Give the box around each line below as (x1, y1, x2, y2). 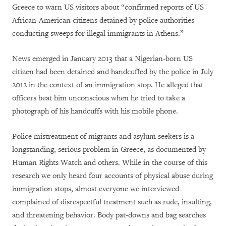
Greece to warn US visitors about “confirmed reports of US (12, 3, 204, 13)
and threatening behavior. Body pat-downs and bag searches (12, 210, 206, 220)
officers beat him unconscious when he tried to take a (12, 93, 185, 103)
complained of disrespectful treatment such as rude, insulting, (12, 197, 212, 207)
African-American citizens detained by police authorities (12, 16, 194, 26)
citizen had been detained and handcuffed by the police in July (12, 67, 213, 77)
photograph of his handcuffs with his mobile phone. (12, 106, 178, 117)
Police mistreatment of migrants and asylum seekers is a (12, 132, 194, 142)
